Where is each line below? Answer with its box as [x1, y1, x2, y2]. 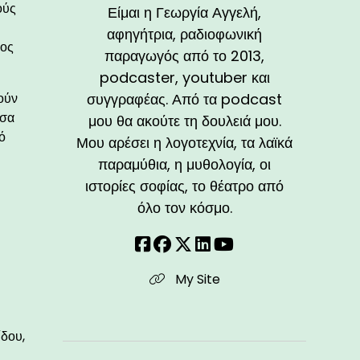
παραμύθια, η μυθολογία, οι [98, 154, 272, 175]
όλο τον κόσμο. [137, 198, 232, 219]
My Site [171, 270, 220, 289]
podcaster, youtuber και [99, 67, 270, 88]
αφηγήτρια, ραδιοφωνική [107, 24, 263, 45]
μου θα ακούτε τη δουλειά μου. [88, 111, 281, 132]
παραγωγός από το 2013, [104, 46, 265, 67]
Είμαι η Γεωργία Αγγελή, [108, 2, 262, 23]
